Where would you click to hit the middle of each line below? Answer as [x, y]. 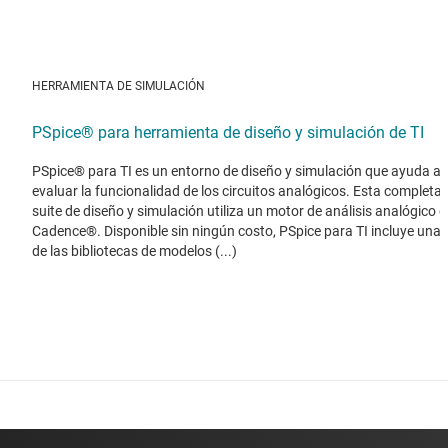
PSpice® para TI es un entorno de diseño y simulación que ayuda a [236, 171]
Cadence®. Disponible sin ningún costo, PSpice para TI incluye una [236, 231]
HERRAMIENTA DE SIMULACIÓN [118, 86]
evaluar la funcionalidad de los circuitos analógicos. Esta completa [237, 191]
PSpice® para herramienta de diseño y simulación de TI [228, 133]
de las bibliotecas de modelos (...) [134, 251]
